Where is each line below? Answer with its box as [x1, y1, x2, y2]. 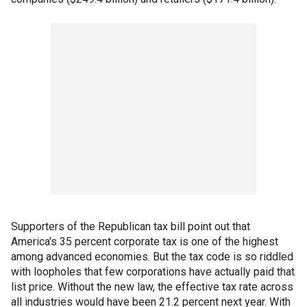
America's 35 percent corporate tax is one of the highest [11, 235, 278, 249]
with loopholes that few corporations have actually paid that [11, 265, 295, 279]
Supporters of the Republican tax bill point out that [11, 220, 250, 234]
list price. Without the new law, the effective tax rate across [11, 280, 293, 294]
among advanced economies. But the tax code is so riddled [11, 250, 293, 264]
